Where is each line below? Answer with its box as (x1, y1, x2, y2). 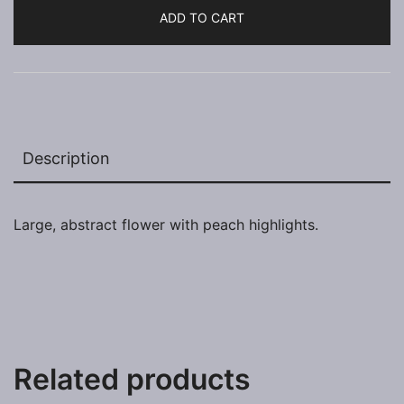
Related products (14, 362, 251, 398)
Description (23, 149, 110, 169)
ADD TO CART (160, 10, 244, 26)
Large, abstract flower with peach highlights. (14, 216, 318, 234)
